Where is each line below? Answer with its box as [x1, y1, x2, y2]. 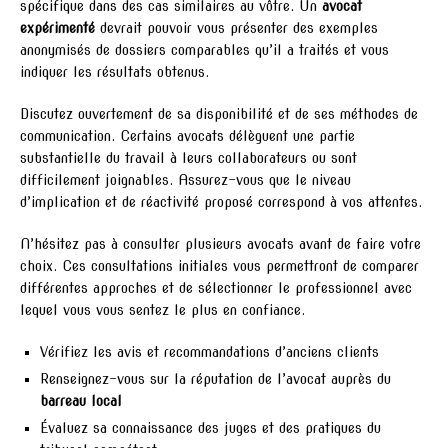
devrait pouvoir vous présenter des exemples [95, 19, 378, 36]
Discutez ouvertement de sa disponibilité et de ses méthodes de [20, 105, 418, 122]
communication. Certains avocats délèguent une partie [20, 127, 355, 144]
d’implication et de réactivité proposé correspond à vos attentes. [20, 193, 422, 210]
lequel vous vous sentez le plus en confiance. [20, 301, 305, 318]
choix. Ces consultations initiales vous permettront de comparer [20, 257, 419, 274]
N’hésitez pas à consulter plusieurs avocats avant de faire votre [20, 235, 421, 252]
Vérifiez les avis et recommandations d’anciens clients [40, 343, 379, 360]
